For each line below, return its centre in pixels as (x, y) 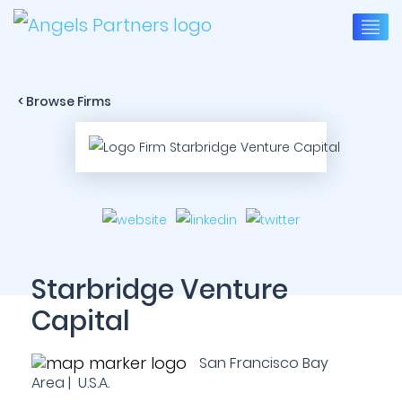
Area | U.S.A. (70, 383)
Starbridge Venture (160, 290)
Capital (81, 321)
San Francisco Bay (262, 363)
